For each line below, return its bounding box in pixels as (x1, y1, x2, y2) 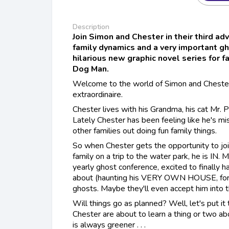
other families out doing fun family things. (73, 125, 217, 137)
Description (73, 22, 109, 32)
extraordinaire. (73, 89, 123, 101)
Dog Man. (73, 63, 109, 75)
